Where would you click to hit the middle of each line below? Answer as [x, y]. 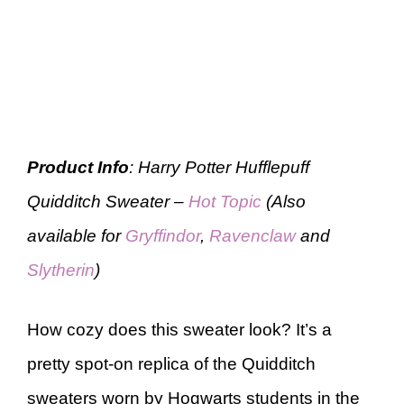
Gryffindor [163, 235]
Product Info [78, 167]
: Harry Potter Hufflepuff [219, 167]
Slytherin [61, 270]
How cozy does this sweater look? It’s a [179, 330]
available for [76, 235]
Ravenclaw [252, 235]
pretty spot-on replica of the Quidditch [171, 364]
